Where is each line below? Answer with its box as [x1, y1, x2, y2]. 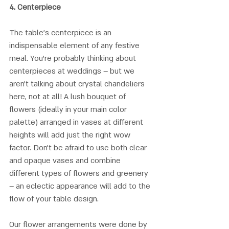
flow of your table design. [9, 193, 99, 204]
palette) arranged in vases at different [9, 117, 145, 127]
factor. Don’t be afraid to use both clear [9, 142, 149, 153]
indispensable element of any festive [9, 40, 142, 51]
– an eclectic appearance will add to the [9, 180, 152, 191]
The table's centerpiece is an [9, 27, 113, 38]
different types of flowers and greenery [9, 168, 150, 178]
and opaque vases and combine [9, 155, 123, 166]
